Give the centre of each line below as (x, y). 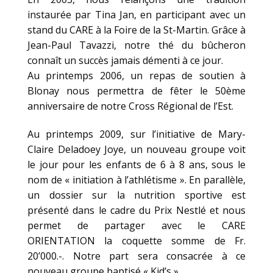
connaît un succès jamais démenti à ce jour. (125, 61)
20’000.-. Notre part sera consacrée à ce (136, 256)
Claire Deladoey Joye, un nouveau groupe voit (136, 150)
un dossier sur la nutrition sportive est (136, 195)
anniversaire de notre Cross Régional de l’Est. (130, 106)
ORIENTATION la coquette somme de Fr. (136, 241)
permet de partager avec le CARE (136, 226)
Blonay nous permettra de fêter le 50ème (136, 91)
